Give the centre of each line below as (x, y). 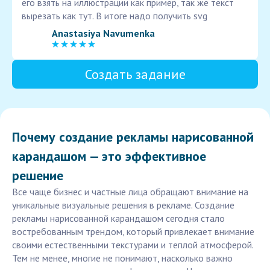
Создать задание (135, 74)
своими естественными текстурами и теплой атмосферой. (133, 245)
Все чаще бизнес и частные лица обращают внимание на (130, 192)
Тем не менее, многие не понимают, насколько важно (122, 258)
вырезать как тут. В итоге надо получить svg (115, 16)
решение (38, 176)
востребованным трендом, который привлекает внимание (133, 232)
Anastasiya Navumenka (103, 33)
